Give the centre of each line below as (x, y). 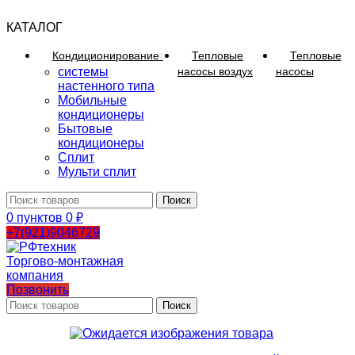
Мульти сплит (97, 172)
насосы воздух (215, 71)
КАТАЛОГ (34, 27)
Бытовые (85, 129)
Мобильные (92, 100)
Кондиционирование (106, 55)
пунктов (40, 218)
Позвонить (38, 290)
